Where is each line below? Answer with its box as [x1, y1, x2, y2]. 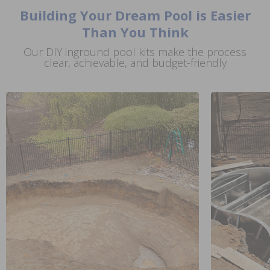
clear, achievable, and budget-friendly [43, 55, 227, 70]
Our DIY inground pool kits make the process [24, 44, 246, 59]
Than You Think [81, 22, 189, 41]
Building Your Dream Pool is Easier [19, 5, 251, 24]
